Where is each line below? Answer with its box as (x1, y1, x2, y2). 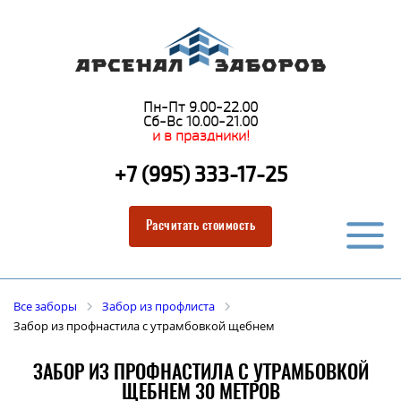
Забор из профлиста (102, 298, 215, 314)
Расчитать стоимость (145, 220, 256, 233)
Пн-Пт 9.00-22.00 (143, 98, 258, 116)
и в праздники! (151, 126, 250, 145)
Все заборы (13, 298, 77, 314)
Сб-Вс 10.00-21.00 (143, 112, 258, 131)
